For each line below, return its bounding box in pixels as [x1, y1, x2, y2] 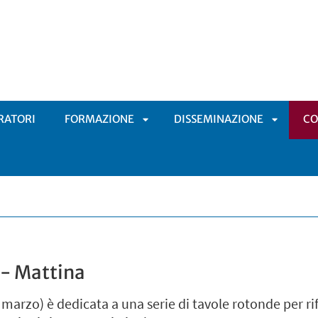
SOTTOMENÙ [143, 190, 209, 203]
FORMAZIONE [65, 112, 134, 126]
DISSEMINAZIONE [174, 112, 264, 126]
